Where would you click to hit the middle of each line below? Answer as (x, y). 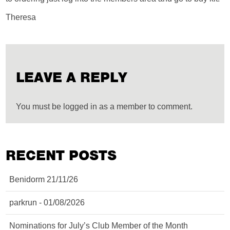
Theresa (21, 17)
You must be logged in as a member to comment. (104, 107)
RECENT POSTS (61, 156)
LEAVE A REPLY (72, 78)
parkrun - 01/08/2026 (47, 203)
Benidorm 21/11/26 (44, 179)
